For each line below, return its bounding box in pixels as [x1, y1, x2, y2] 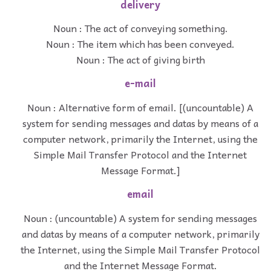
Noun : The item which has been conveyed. [46, 36, 235, 52]
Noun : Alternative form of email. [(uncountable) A [27, 99, 253, 115]
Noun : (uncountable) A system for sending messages [24, 209, 257, 226]
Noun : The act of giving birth [76, 51, 205, 68]
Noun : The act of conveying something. [53, 20, 228, 36]
